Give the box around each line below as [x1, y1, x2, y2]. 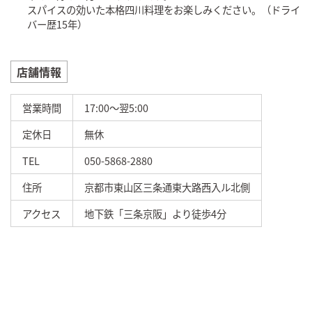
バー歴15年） [27, 17, 87, 32]
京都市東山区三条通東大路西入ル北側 [84, 180, 250, 195]
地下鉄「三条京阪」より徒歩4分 [84, 206, 226, 221]
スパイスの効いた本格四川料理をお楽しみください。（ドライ [27, 2, 300, 17]
